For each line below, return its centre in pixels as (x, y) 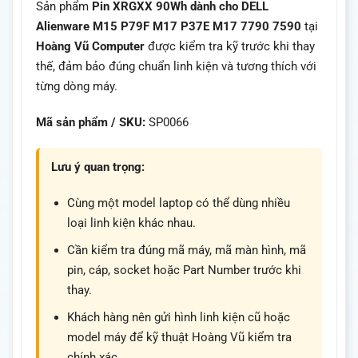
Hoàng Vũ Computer (90, 47)
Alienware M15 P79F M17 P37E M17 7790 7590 (169, 27)
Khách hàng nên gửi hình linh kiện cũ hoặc (179, 317)
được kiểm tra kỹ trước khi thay (230, 47)
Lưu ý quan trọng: (98, 167)
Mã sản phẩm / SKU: (91, 122)
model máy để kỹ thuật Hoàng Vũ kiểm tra (179, 337)
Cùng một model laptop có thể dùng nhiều (179, 203)
